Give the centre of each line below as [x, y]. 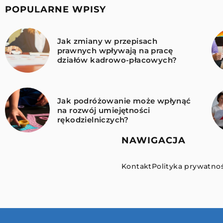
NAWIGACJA [154, 141]
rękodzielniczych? [93, 119]
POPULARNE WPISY [56, 10]
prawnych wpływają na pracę [115, 50]
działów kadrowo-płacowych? [117, 60]
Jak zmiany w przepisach [108, 41]
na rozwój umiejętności [104, 110]
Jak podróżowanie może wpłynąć [124, 101]
